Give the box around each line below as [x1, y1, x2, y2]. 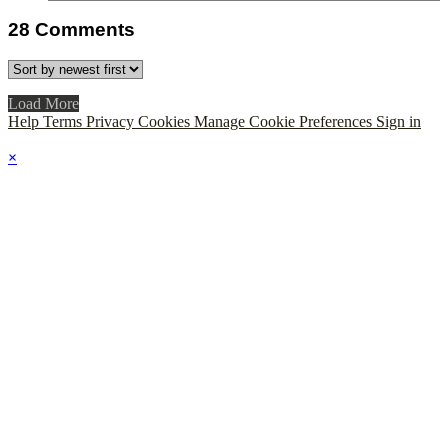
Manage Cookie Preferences [194, 113, 376, 131]
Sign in [376, 113, 421, 131]
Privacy [86, 113, 138, 131]
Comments [35, 19, 135, 41]
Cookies [138, 113, 194, 131]
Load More [8, 95, 79, 113]
